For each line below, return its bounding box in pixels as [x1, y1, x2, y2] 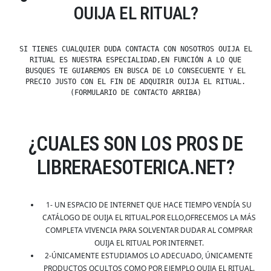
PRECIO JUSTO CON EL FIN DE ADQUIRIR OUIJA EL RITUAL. [25, 77, 246, 87]
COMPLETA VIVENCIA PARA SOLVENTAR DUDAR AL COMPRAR [45, 225, 252, 236]
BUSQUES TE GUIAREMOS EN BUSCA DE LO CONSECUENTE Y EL [25, 67, 246, 76]
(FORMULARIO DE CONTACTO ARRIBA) [70, 88, 201, 97]
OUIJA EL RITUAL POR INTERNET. [94, 238, 204, 249]
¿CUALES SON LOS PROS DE [28, 132, 243, 156]
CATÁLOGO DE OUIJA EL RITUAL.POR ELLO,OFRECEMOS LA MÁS [42, 212, 256, 223]
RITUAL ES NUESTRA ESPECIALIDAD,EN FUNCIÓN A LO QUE [30, 56, 241, 65]
